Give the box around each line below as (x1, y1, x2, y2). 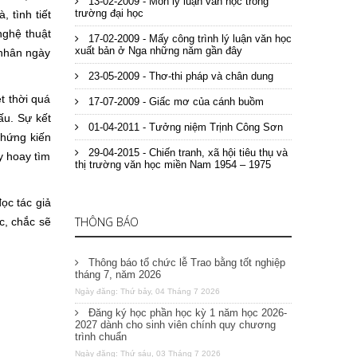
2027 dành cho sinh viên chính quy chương (74, 319, 276, 331)
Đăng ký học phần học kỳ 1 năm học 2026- (84, 307, 287, 319)
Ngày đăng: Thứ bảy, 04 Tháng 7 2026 (74, 287, 220, 296)
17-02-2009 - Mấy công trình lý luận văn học (84, 33, 292, 45)
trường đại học (74, 7, 143, 19)
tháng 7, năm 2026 (74, 269, 161, 280)
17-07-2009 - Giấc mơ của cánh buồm (84, 96, 264, 108)
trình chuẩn (74, 331, 127, 343)
